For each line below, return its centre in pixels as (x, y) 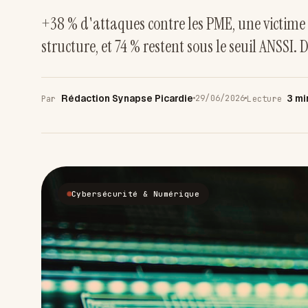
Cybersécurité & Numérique (135, 194)
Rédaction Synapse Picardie (127, 98)
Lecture (267, 99)
